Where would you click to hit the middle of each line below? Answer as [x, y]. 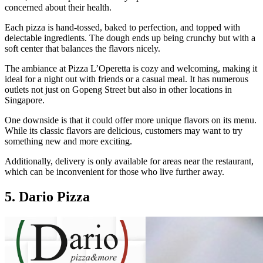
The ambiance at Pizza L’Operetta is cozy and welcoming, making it [131, 68]
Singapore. [25, 100]
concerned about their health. [58, 7]
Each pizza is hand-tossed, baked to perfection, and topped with [122, 27]
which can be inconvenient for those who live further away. [114, 171]
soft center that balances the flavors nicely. [82, 48]
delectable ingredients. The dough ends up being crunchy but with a [130, 38]
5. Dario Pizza [47, 196]
